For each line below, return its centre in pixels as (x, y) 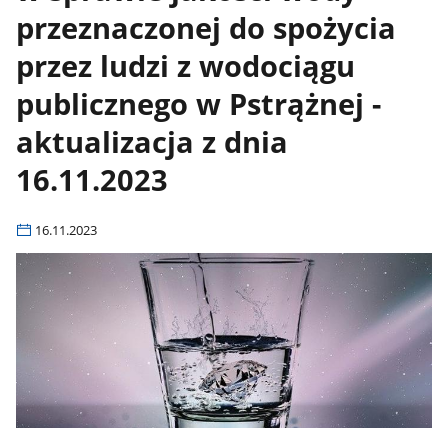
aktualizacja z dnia (152, 141)
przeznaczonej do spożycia (206, 27)
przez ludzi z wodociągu (186, 65)
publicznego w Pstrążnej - (199, 103)
